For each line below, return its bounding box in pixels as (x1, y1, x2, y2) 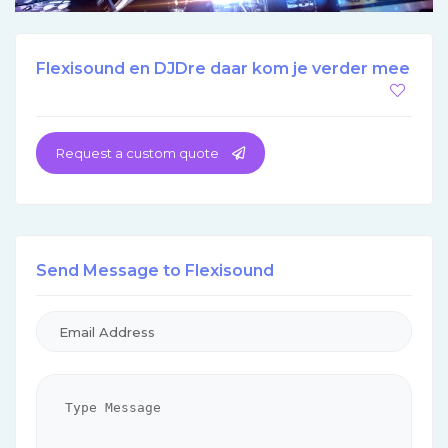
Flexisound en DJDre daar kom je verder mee (36, 58, 410, 78)
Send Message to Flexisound (36, 260, 274, 280)
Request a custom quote (56, 144, 222, 161)
